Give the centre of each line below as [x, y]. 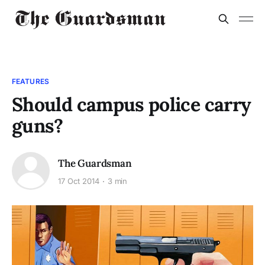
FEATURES [30, 81]
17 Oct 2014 [79, 181]
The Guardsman [95, 163]
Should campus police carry [132, 104]
